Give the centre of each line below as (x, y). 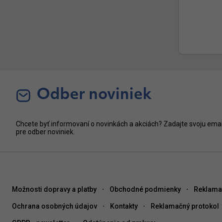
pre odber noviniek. (45, 132)
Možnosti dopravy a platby (54, 189)
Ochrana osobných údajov (55, 206)
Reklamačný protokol (185, 206)
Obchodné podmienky (145, 189)
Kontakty (124, 206)
